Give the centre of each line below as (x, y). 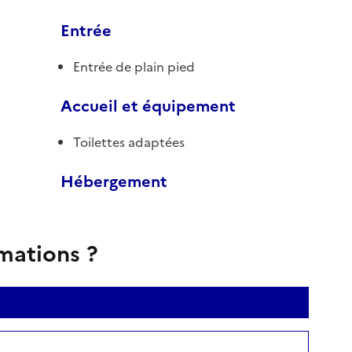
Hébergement (114, 181)
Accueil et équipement (148, 106)
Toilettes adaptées (129, 142)
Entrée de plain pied (134, 66)
